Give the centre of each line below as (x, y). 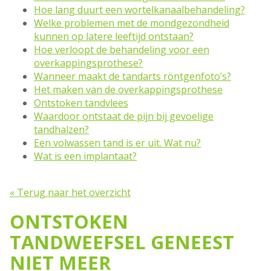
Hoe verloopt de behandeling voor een (122, 50)
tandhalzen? (61, 130)
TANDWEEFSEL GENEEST (122, 242)
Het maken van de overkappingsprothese (128, 90)
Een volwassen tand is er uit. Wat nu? (117, 143)
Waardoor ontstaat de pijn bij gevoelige (124, 116)
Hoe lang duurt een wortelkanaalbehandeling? (139, 10)
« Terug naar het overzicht (70, 193)
